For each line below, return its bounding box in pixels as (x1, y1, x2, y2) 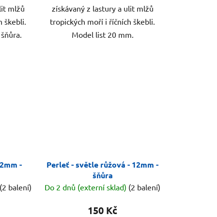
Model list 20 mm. (71, 30, 134, 40)
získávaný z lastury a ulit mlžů (51, 3, 154, 14)
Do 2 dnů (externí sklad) (45, 182, 129, 192)
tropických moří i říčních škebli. (50, 16, 155, 27)
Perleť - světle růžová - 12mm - (46, 159, 159, 170)
